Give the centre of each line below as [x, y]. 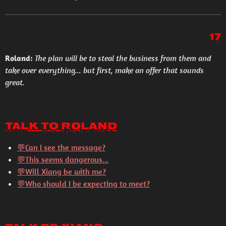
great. [15, 82]
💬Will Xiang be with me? [62, 172]
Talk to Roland [61, 127]
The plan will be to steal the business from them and [123, 58]
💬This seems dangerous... [63, 159]
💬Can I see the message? [61, 147]
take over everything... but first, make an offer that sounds [104, 70]
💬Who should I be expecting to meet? [83, 184]
